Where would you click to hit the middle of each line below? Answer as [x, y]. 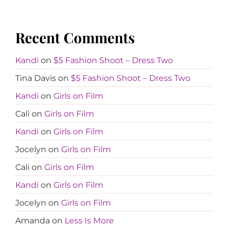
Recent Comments [75, 38]
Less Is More [89, 221]
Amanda [33, 221]
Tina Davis [36, 78]
